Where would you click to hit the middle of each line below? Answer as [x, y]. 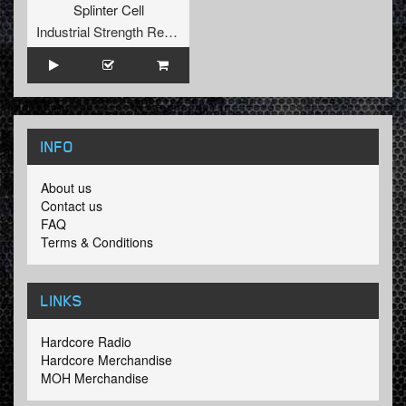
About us [66, 188]
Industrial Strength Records [171, 32]
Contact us [72, 206]
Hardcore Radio [86, 342]
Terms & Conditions [97, 242]
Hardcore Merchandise [106, 360]
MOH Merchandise [95, 378]
